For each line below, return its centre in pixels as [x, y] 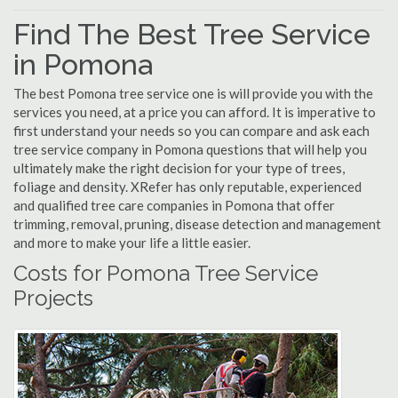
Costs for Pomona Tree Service [166, 273]
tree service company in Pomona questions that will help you [190, 149]
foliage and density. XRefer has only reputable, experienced [187, 187]
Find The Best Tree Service [192, 34]
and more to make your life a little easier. [132, 243]
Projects [53, 298]
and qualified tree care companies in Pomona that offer [174, 205]
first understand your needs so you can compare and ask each [191, 131]
